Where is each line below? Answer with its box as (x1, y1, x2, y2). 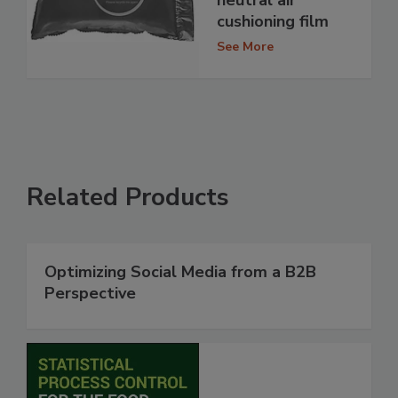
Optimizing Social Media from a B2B (44, 261, 316, 283)
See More (217, 37, 274, 55)
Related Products (27, 180, 229, 215)
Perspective (44, 283, 136, 305)
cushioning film (217, 10, 329, 32)
